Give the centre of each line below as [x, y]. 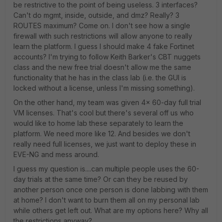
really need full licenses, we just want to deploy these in [105, 144]
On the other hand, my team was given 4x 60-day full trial [107, 102]
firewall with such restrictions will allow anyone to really [103, 36]
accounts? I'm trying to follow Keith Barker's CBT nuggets [107, 57]
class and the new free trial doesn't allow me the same [102, 67]
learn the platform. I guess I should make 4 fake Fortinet [104, 46]
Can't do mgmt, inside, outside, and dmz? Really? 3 [96, 15]
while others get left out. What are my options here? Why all [111, 210]
